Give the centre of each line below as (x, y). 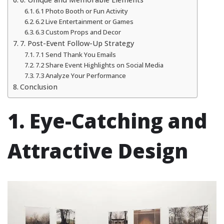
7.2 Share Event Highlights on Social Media (100, 65)
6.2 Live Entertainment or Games (85, 22)
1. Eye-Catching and (107, 121)
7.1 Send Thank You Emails (76, 55)
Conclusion (38, 87)
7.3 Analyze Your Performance (81, 76)
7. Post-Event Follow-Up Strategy (77, 43)
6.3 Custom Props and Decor (78, 32)
